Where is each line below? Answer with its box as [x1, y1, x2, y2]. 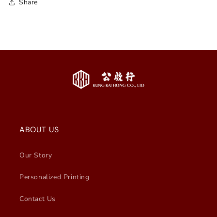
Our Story [19, 150, 52, 160]
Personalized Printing [19, 172, 90, 182]
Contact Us [19, 194, 56, 203]
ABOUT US [19, 124, 59, 135]
